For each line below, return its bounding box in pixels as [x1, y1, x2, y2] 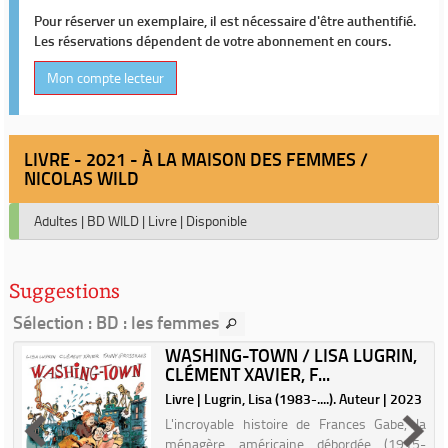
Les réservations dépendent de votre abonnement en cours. [34, 31, 391, 50]
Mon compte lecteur [47, 68, 164, 87]
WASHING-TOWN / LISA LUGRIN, [165, 342, 418, 368]
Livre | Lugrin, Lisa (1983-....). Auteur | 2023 [165, 389, 423, 408]
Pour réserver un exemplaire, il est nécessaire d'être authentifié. [34, 11, 416, 30]
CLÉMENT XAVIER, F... [165, 361, 331, 387]
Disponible [186, 211, 247, 230]
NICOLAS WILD [24, 165, 139, 191]
